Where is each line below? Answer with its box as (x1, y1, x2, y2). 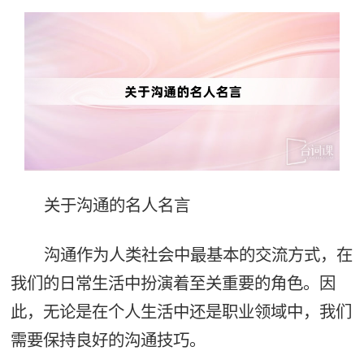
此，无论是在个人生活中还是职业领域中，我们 (10, 301, 352, 322)
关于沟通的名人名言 (43, 195, 190, 216)
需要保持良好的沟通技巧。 (10, 329, 206, 350)
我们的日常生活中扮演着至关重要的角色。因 (10, 272, 336, 293)
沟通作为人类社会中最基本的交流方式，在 (43, 244, 353, 265)
